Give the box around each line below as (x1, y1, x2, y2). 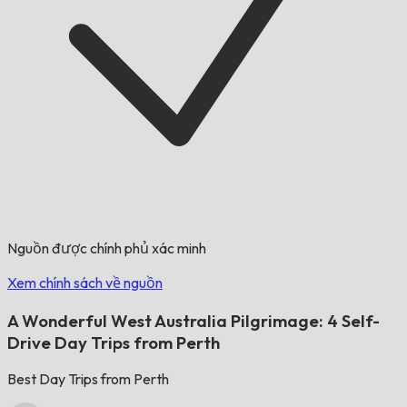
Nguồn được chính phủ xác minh (7, 239, 206, 257)
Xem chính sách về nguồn (7, 273, 163, 292)
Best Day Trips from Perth (7, 370, 169, 389)
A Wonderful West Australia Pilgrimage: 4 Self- (7, 309, 380, 332)
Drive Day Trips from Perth (7, 331, 220, 353)
